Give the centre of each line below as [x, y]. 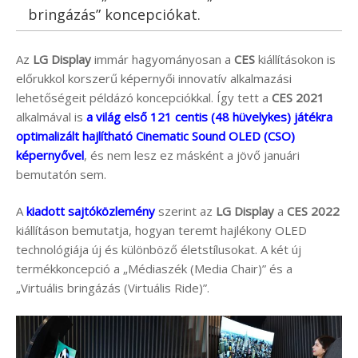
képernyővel [50, 155]
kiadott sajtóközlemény [91, 211]
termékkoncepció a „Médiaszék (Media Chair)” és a [154, 268]
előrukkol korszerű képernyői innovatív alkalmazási [154, 78]
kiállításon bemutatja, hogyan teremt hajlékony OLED [161, 230]
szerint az [185, 211]
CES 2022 [313, 211]
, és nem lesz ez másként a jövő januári [192, 155]
